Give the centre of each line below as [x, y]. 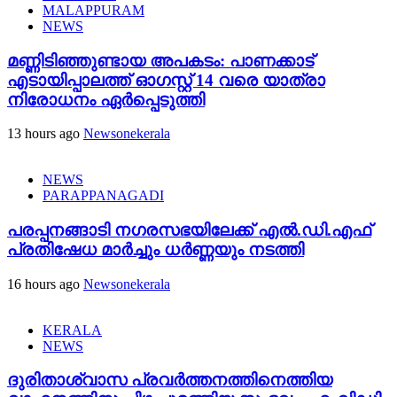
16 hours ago [45, 284]
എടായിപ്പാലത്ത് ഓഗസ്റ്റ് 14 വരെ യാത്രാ [166, 80]
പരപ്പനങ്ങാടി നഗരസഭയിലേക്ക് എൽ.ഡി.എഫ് [189, 230]
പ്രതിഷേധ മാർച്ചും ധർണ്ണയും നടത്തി [156, 249]
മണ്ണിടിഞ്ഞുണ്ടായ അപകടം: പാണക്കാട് [160, 60]
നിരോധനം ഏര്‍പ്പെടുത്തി [106, 99]
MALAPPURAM [93, 10]
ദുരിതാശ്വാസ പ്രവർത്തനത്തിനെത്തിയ [170, 380]
